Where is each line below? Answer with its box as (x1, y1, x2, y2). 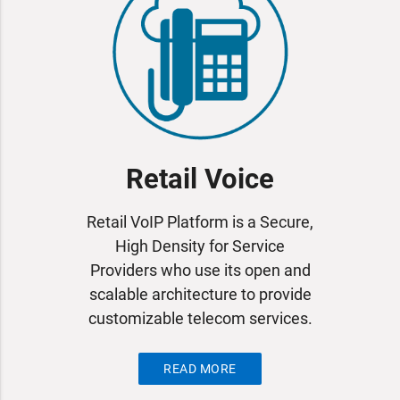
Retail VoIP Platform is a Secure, (87, 212, 313, 232)
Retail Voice (126, 162, 274, 196)
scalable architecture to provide (88, 285, 312, 304)
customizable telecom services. (87, 309, 312, 329)
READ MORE (163, 362, 237, 377)
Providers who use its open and (89, 261, 311, 280)
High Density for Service (115, 237, 285, 256)
